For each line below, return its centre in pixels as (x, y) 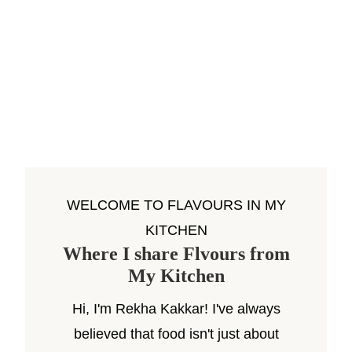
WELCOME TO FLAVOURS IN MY (176, 205)
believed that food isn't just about (176, 334)
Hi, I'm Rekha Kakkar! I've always (176, 309)
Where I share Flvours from (176, 254)
